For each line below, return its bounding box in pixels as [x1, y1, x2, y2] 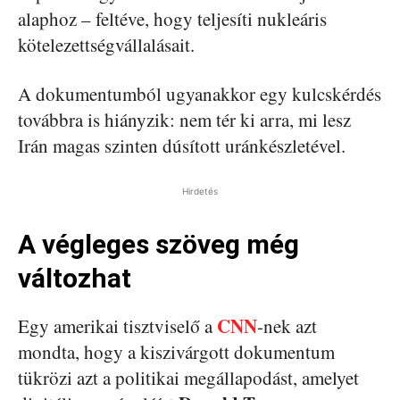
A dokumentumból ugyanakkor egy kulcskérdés [18, 80, 381, 106]
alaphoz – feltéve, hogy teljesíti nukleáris [18, 5, 327, 31]
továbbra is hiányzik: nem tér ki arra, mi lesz [18, 106, 351, 132]
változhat [18, 262, 131, 294]
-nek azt [257, 312, 317, 338]
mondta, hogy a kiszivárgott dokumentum [18, 338, 335, 364]
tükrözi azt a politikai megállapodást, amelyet [18, 364, 359, 390]
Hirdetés [182, 185, 218, 196]
